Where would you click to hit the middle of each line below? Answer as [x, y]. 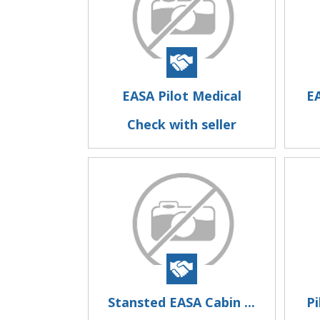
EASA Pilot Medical [181, 96]
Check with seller [181, 124]
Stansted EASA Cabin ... [182, 302]
